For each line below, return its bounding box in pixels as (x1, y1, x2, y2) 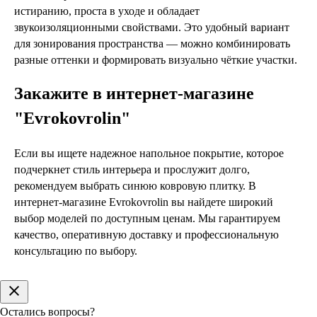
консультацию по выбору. (14, 244, 137, 257)
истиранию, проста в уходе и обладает (14, 4, 200, 17)
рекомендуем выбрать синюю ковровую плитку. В (14, 179, 256, 192)
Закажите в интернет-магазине (14, 84, 254, 103)
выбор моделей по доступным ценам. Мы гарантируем (14, 212, 280, 224)
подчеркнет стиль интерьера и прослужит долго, (14, 163, 250, 175)
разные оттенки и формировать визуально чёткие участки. (14, 53, 297, 66)
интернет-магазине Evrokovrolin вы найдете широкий (14, 195, 273, 208)
